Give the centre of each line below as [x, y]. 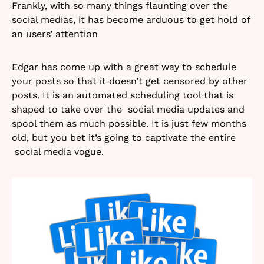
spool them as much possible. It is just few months [129, 123]
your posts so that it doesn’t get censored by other [130, 81]
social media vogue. [58, 152]
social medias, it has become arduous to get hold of [131, 20]
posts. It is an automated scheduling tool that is [123, 95]
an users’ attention [55, 34]
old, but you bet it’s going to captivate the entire [124, 138]
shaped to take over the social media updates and [128, 109]
